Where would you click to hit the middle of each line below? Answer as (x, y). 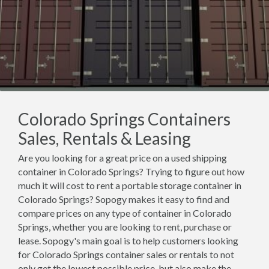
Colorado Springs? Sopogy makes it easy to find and (124, 199)
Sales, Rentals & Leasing (104, 138)
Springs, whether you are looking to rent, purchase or (125, 227)
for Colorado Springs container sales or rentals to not (126, 254)
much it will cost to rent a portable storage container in (130, 185)
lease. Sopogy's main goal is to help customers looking (128, 240)
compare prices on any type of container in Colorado (125, 213)
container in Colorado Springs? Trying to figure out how (131, 171)
